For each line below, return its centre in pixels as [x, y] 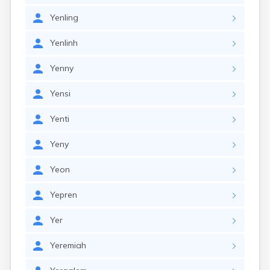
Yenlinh [64, 43]
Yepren [64, 195]
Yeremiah [68, 245]
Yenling [64, 17]
